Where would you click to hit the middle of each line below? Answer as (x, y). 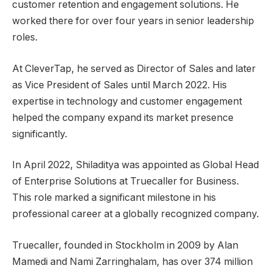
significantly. (40, 134)
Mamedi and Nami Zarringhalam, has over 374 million (132, 261)
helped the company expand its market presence (123, 117)
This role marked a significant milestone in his (114, 198)
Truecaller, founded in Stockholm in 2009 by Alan (125, 245)
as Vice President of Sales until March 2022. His (119, 85)
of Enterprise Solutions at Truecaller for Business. (126, 181)
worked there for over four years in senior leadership (133, 21)
